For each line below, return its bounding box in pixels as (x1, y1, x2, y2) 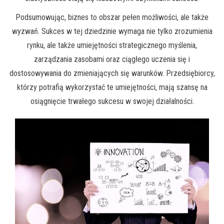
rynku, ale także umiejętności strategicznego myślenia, (27, 40, 197, 50)
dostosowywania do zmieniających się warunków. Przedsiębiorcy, (9, 68, 215, 78)
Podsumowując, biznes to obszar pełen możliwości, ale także (15, 12, 208, 22)
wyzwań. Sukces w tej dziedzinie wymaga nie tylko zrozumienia (11, 26, 212, 36)
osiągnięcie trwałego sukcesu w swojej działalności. (30, 96, 194, 106)
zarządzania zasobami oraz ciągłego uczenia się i (34, 54, 190, 64)
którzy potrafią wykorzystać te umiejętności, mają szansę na (16, 82, 207, 92)
